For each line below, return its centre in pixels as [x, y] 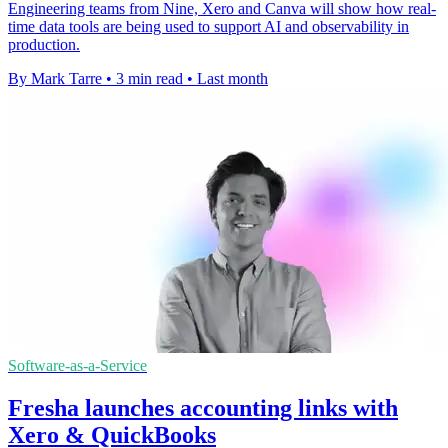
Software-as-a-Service [77, 366]
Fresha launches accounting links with [203, 407]
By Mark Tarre [55, 79]
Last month [232, 79]
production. [44, 45]
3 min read [149, 79]
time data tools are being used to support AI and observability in [208, 27]
